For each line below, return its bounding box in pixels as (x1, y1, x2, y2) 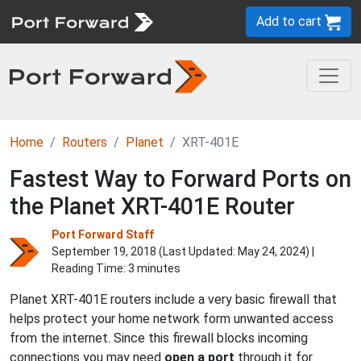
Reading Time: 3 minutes (52, 262, 180, 275)
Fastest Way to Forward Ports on (10, 165, 351, 193)
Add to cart (256, 14, 325, 29)
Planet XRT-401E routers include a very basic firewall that (10, 292, 337, 307)
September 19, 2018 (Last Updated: (52, 245, 238, 258)
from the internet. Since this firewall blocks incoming (10, 330, 308, 346)
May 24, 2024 (238, 245, 305, 258)
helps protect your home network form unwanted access (10, 311, 334, 326)
